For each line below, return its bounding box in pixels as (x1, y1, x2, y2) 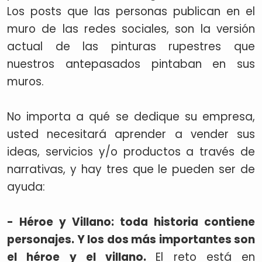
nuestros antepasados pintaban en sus (7, 56, 255, 72)
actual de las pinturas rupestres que (7, 39, 255, 54)
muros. (7, 74, 47, 89)
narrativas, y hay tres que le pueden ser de (7, 161, 255, 177)
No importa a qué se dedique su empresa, (7, 109, 255, 125)
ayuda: (7, 179, 45, 195)
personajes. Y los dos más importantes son (7, 232, 255, 247)
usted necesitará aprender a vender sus (7, 126, 255, 142)
